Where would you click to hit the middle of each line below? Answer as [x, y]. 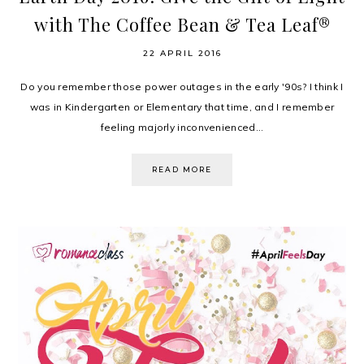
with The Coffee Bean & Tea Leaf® [182, 25]
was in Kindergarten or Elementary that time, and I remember [182, 107]
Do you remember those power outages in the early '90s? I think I [182, 87]
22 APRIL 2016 [182, 54]
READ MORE [182, 170]
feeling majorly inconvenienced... [182, 128]
